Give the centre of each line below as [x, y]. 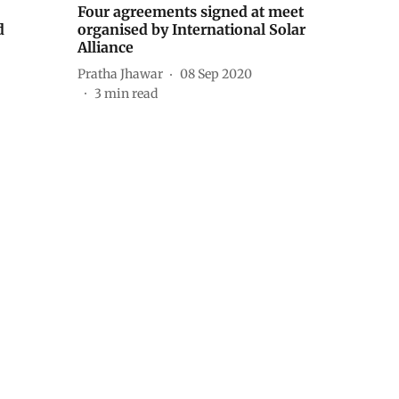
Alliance [106, 48]
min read [131, 94]
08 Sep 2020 [216, 73]
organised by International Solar [191, 30]
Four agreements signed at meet [191, 12]
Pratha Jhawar [120, 73]
